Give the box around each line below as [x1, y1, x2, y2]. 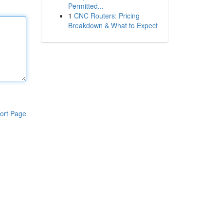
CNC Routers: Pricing [73, 11, 140, 20]
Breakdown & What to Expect [68, 20, 158, 30]
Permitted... [68, 1, 104, 11]
